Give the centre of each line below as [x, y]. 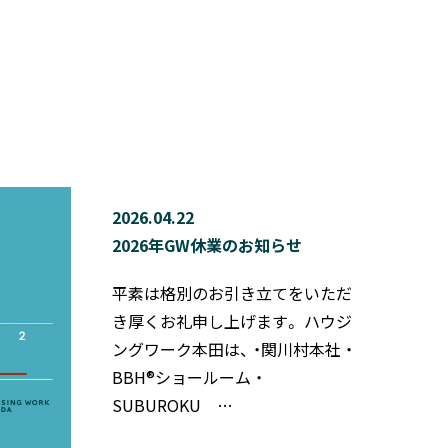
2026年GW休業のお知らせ [206, 245]
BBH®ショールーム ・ [187, 377]
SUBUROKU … [172, 405]
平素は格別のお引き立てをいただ [231, 293]
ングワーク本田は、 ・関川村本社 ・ [232, 349]
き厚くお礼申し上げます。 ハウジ [231, 321]
